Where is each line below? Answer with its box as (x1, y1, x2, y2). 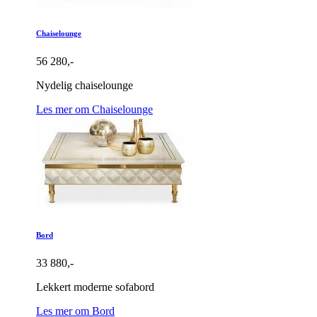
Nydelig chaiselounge (36, 79, 133, 92)
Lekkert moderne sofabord (36, 281, 154, 293)
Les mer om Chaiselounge (36, 103, 153, 116)
